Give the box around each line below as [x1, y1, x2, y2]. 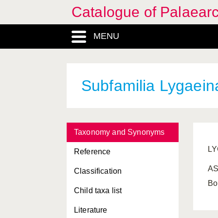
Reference [74, 147, 111, 156]
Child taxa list [74, 186, 122, 195]
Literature [74, 206, 108, 214]
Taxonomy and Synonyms [74, 128, 165, 136]
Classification [74, 167, 122, 175]
